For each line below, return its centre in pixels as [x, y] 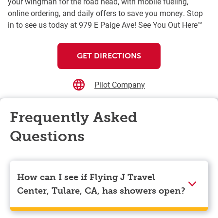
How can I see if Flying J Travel [86, 177]
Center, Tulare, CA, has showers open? [101, 191]
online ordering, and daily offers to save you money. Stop [105, 13]
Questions [47, 136]
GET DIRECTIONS [109, 56]
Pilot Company [120, 85]
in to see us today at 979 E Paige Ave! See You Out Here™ [105, 25]
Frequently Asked [73, 118]
